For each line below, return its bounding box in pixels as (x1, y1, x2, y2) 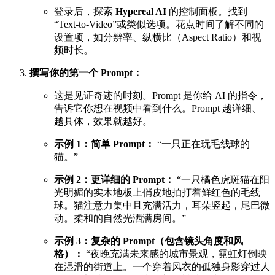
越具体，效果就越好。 (54, 116, 152, 127)
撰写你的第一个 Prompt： (29, 68, 142, 79)
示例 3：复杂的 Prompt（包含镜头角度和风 (54, 236, 243, 247)
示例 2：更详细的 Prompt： (54, 174, 174, 185)
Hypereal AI (115, 6, 166, 17)
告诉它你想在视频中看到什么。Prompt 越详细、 (54, 103, 261, 114)
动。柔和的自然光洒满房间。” (54, 213, 186, 224)
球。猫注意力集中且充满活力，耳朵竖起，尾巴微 (54, 200, 270, 211)
